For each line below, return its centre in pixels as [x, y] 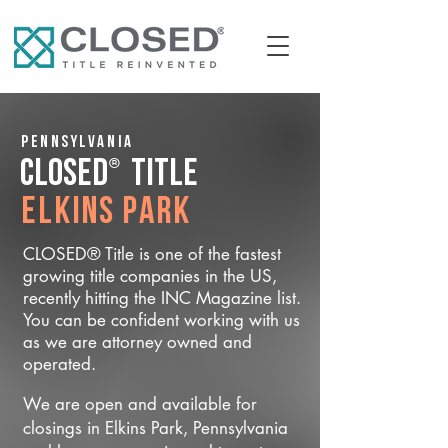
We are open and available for [140, 404]
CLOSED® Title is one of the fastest [152, 254]
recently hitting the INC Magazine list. [162, 298]
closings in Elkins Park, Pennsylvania [155, 428]
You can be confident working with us [161, 320]
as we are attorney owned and [137, 342]
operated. [59, 364]
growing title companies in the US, [150, 276]
